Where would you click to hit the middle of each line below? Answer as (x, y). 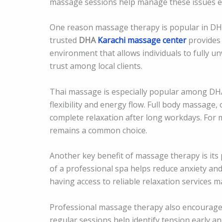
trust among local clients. (96, 66)
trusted (64, 40)
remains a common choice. (98, 130)
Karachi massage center (142, 40)
